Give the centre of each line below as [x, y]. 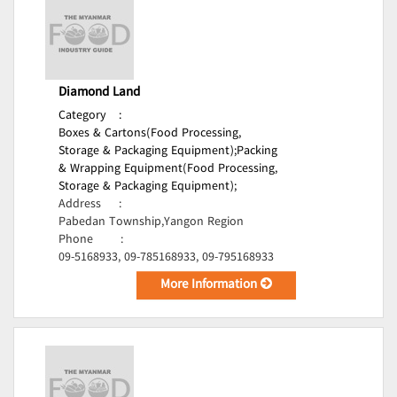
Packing [257, 152]
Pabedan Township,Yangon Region [151, 222]
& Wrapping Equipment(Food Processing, [168, 169]
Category [82, 116]
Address [80, 205]
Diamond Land [99, 93]
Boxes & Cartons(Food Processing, [150, 134]
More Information [211, 285]
